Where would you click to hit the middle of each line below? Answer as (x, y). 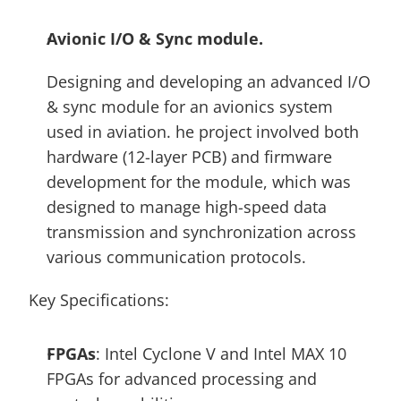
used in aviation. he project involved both (203, 132)
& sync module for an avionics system (190, 107)
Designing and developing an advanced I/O (209, 81)
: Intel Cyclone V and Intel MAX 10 (221, 354)
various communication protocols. (179, 257)
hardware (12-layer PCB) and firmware (189, 157)
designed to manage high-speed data (187, 207)
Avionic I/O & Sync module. (157, 38)
